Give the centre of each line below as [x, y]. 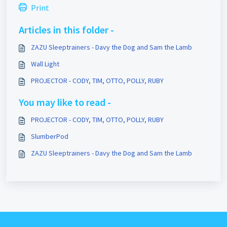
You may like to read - [65, 102]
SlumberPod [50, 137]
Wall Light [45, 64]
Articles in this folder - [66, 30]
